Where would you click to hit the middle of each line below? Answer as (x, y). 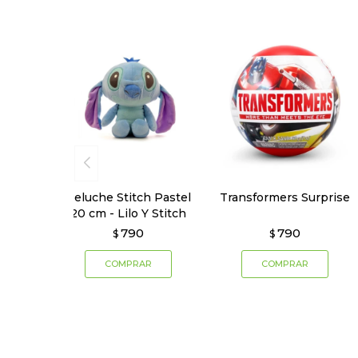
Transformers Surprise (285, 197)
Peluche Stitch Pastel (128, 197)
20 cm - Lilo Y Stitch (128, 213)
